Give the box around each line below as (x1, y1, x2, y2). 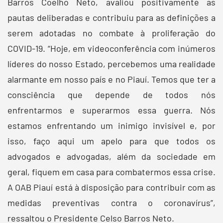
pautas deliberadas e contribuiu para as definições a (7, 11, 216, 23)
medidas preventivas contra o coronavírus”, (7, 197, 216, 208)
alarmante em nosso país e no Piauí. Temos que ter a (7, 73, 216, 85)
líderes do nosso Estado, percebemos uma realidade (7, 58, 216, 69)
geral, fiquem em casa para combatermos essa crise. (7, 166, 216, 177)
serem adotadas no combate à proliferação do (7, 27, 216, 38)
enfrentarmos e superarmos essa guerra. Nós (7, 104, 216, 115)
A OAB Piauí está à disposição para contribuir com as (7, 181, 216, 193)
